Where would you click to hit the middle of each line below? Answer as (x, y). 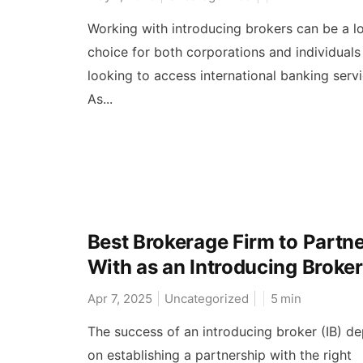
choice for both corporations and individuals (224, 51)
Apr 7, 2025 (120, 299)
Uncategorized (206, 299)
